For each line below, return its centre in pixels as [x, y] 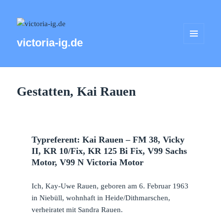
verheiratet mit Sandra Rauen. [77, 209]
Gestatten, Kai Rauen [76, 91]
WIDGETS [197, 60]
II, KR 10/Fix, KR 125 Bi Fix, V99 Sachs [109, 151]
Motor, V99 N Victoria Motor [87, 162]
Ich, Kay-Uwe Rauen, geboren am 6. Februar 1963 [110, 186]
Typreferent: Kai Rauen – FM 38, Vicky [108, 139]
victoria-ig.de [50, 43]
